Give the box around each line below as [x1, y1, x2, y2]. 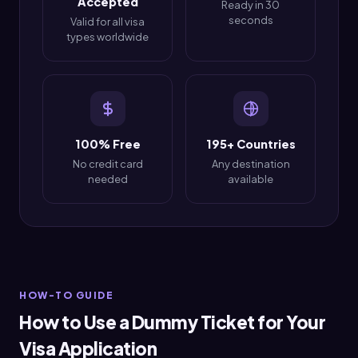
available [228, 173, 273, 185]
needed [87, 173, 128, 185]
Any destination [211, 157, 290, 170]
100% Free [74, 137, 141, 152]
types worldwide [66, 30, 149, 44]
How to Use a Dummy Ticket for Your [19, 311, 325, 333]
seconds [228, 14, 273, 27]
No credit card [72, 157, 143, 170]
